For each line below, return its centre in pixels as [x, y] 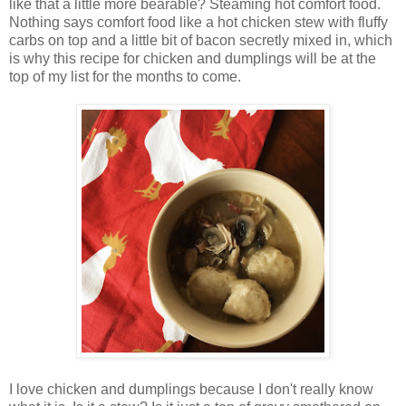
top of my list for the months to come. [125, 76]
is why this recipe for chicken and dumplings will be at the [193, 58]
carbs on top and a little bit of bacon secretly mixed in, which [201, 40]
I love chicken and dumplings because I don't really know [191, 389]
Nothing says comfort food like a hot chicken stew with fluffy [198, 22]
